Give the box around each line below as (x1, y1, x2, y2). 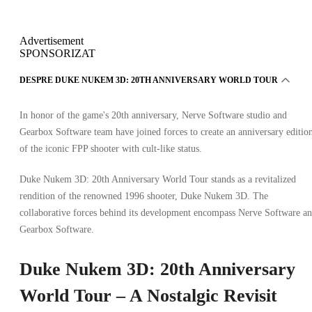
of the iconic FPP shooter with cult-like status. (19, 143, 202, 154)
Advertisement (19, 34, 84, 47)
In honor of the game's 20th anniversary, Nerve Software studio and (19, 109, 287, 120)
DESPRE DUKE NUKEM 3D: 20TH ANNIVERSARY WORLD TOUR (19, 75, 278, 85)
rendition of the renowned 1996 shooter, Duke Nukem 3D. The (19, 190, 268, 201)
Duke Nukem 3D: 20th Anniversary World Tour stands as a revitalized (19, 173, 296, 185)
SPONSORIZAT (19, 47, 95, 59)
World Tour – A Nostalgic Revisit (19, 285, 277, 306)
